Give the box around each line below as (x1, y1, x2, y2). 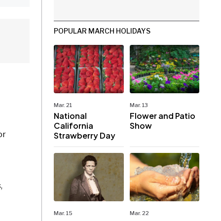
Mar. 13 (129, 101, 148, 109)
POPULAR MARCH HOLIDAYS (54, 26, 151, 35)
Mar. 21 (54, 101, 73, 109)
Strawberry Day (54, 130, 116, 141)
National (54, 110, 87, 121)
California (54, 120, 94, 131)
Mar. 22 (129, 210, 149, 217)
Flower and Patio (129, 110, 195, 121)
